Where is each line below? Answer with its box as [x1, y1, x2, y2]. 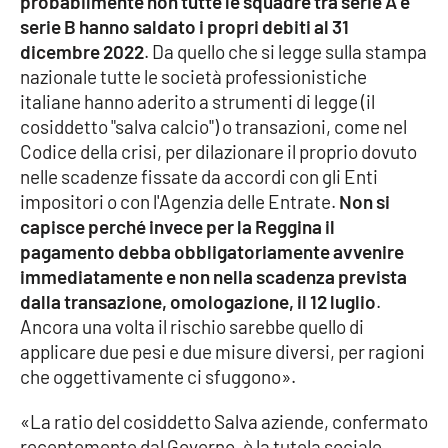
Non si [339, 190, 390, 214]
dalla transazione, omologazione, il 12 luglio [20, 290, 376, 314]
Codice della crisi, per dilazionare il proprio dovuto [20, 140, 417, 164]
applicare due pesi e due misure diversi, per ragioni [20, 340, 425, 364]
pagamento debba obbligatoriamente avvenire [20, 240, 404, 264]
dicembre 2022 [20, 40, 144, 64]
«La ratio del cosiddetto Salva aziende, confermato [20, 410, 428, 434]
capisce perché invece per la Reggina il [20, 215, 335, 239]
